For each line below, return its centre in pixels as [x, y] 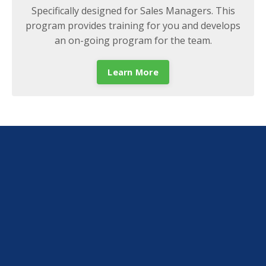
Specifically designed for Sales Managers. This [133, 10]
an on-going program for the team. [133, 40]
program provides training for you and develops [133, 25]
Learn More [133, 72]
